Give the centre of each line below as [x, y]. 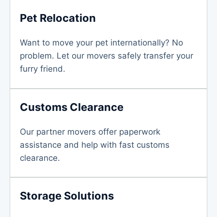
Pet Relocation [58, 18]
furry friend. [43, 69]
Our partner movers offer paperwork [90, 132]
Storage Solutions [67, 196]
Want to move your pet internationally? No [101, 43]
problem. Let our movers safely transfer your [107, 56]
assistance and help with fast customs [95, 145]
